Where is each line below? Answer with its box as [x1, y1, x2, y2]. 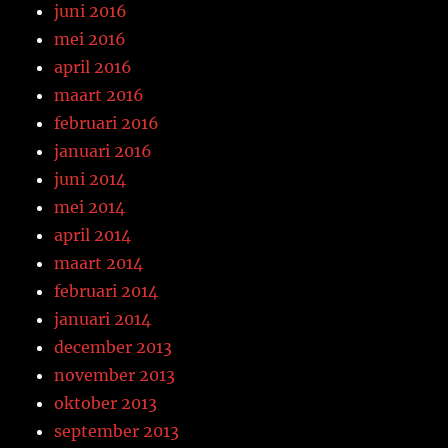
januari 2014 [54, 308, 152, 329]
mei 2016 [54, 28, 127, 49]
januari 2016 [54, 140, 153, 161]
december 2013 [54, 336, 173, 357]
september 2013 [54, 420, 180, 441]
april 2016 [54, 56, 133, 77]
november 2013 [54, 364, 176, 385]
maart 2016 [54, 84, 145, 105]
